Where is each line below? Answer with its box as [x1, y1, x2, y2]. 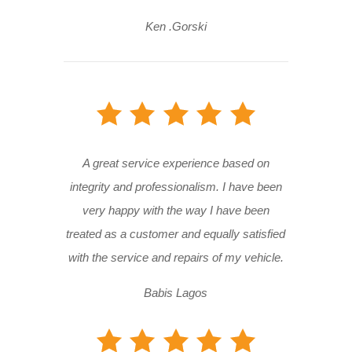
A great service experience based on [82, 156, 269, 170]
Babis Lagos [144, 286, 208, 300]
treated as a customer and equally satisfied [66, 227, 286, 241]
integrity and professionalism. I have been [69, 180, 282, 194]
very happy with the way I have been [82, 203, 269, 218]
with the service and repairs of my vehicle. [68, 251, 284, 265]
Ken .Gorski [145, 20, 207, 34]
